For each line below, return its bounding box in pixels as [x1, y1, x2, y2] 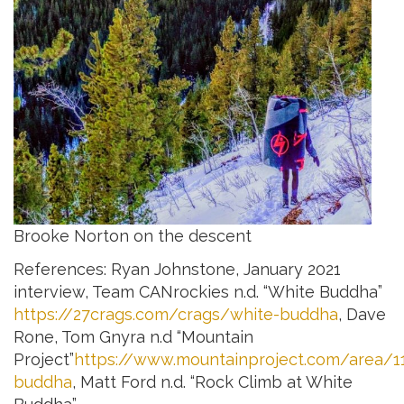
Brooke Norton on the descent [14, 225, 252, 245]
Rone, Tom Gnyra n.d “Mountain [14, 327, 253, 347]
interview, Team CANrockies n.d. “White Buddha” [14, 282, 382, 302]
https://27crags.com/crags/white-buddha [14, 305, 338, 325]
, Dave [338, 305, 386, 325]
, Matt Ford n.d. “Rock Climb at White [72, 372, 353, 392]
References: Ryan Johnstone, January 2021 [14, 260, 341, 280]
